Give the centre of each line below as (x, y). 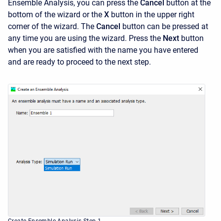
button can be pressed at (165, 27)
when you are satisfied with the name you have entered (103, 50)
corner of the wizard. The (51, 27)
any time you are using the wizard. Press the (84, 38)
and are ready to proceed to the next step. (79, 62)
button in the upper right (153, 15)
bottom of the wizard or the (55, 15)
